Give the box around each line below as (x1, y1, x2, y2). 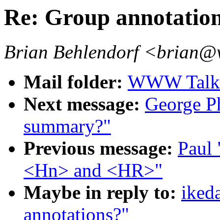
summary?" (24, 115, 111, 137)
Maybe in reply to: (24, 182, 181, 203)
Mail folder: (24, 71, 128, 93)
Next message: (24, 93, 145, 115)
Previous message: (24, 137, 178, 159)
